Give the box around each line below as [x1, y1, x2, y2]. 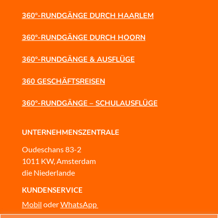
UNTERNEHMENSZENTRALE [21, 127, 119, 137]
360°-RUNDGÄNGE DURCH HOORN [21, 32, 145, 42]
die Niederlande [21, 167, 75, 177]
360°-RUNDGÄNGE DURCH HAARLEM [21, 10, 154, 20]
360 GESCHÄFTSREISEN [21, 76, 105, 86]
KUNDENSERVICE [21, 185, 83, 194]
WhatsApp [60, 199, 98, 209]
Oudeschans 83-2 [21, 144, 81, 154]
